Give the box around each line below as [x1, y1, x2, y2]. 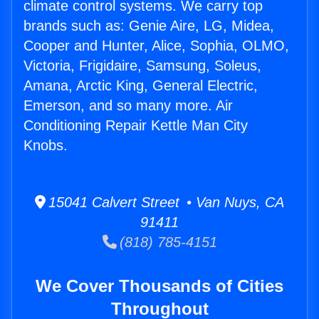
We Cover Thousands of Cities [36, 276, 283, 296]
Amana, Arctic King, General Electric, [23, 78, 258, 94]
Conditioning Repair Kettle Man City [23, 117, 248, 134]
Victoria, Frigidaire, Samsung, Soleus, [23, 58, 261, 74]
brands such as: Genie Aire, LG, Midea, [23, 18, 274, 34]
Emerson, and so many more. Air [23, 98, 233, 114]
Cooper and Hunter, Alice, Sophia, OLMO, [23, 38, 289, 54]
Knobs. [23, 137, 68, 154]
